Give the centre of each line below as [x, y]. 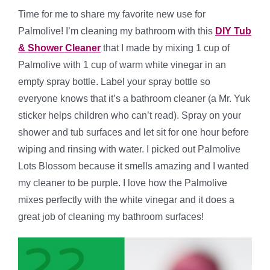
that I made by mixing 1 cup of [165, 48]
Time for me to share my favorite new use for [112, 14]
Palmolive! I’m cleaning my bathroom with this [117, 31]
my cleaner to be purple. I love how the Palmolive [123, 183]
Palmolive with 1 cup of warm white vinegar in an [122, 65]
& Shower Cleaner [59, 48]
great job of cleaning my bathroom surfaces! [111, 217]
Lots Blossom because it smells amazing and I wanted [133, 166]
